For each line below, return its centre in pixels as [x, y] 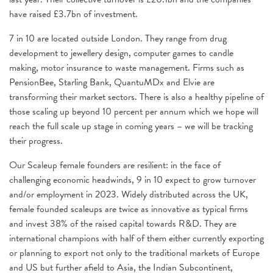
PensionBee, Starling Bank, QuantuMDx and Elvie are [112, 82]
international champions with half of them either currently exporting [136, 238]
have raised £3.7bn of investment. [73, 14]
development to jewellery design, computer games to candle [121, 53]
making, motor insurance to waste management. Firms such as [127, 68]
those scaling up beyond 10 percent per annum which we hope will [134, 112]
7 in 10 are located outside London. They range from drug [118, 38]
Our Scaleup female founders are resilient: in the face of [115, 165]
